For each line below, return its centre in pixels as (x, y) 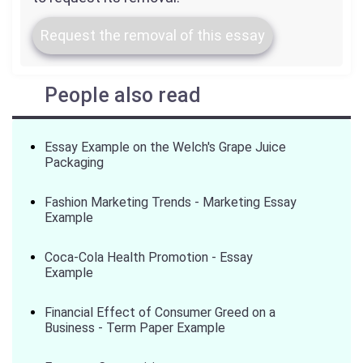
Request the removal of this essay (153, 35)
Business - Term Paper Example (135, 328)
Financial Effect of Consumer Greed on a (160, 312)
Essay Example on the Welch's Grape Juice (165, 147)
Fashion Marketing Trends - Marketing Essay (171, 202)
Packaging (74, 162)
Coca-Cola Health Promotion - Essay (149, 257)
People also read (123, 95)
